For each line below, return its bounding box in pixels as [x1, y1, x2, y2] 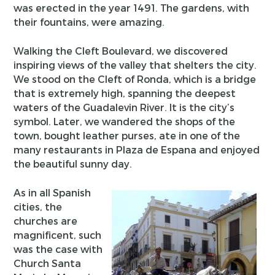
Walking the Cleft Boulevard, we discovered [14, 44, 228, 56]
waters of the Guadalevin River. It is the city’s [14, 101, 235, 113]
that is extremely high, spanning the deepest [14, 87, 236, 99]
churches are [14, 214, 78, 227]
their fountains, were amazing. [14, 15, 165, 28]
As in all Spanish [14, 186, 91, 198]
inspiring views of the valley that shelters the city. [14, 58, 257, 71]
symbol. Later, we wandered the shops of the [14, 115, 236, 127]
